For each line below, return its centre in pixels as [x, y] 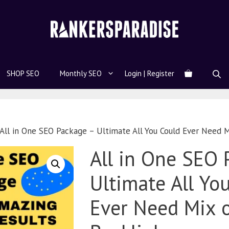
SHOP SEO [23, 74]
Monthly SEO [81, 74]
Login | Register [149, 74]
